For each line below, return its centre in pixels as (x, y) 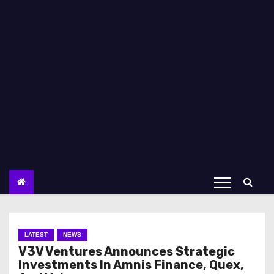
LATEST (36, 235)
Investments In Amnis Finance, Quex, (131, 265)
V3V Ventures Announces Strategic (127, 251)
